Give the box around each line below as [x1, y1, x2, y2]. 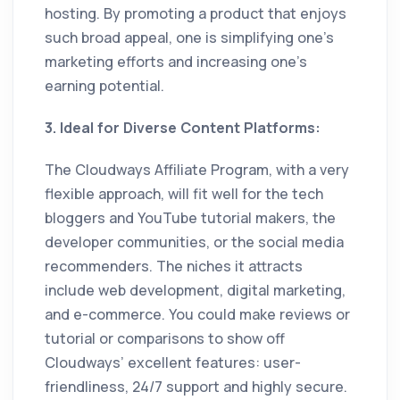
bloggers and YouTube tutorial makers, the [45, 208, 336, 229]
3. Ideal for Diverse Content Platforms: [45, 118, 321, 138]
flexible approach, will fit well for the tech [45, 184, 323, 204]
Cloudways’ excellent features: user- [45, 353, 301, 373]
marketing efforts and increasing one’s [45, 52, 307, 72]
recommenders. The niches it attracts [45, 256, 303, 277]
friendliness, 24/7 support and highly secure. [45, 377, 347, 397]
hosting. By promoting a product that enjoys [45, 4, 346, 24]
